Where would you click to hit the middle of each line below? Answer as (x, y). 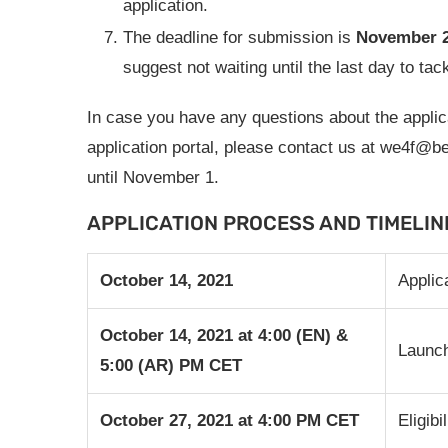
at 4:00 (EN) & (293, 335)
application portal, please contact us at (233, 147)
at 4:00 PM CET (298, 420)
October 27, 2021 (169, 420)
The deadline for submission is (239, 37)
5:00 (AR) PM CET (171, 365)
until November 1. (153, 177)
